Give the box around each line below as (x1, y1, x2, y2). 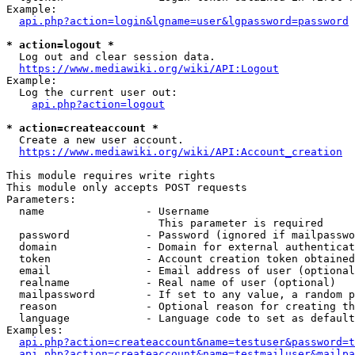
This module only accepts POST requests (6, 181, 247, 193)
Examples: (6, 324, 63, 336)
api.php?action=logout (32, 98, 165, 110)
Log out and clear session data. (6, 51, 216, 63)
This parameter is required (6, 217, 323, 229)
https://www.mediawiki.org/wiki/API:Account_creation (19, 146, 342, 158)
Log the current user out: (6, 86, 177, 98)
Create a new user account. (6, 134, 184, 146)
